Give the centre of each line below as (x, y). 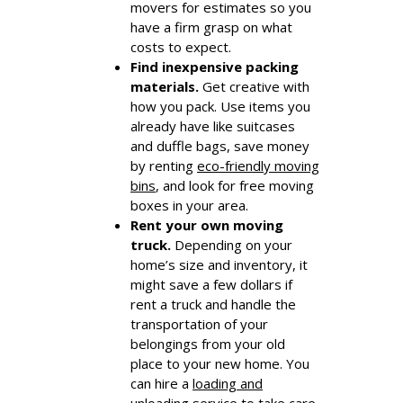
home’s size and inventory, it (219, 264)
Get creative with (254, 86)
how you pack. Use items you (220, 106)
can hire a (161, 383)
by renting (164, 165)
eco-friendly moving (258, 165)
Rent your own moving (207, 224)
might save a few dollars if (211, 284)
